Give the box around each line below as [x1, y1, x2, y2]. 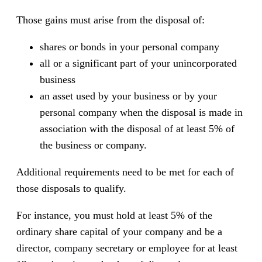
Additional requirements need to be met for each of [16, 166, 234, 178]
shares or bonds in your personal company [40, 41, 219, 53]
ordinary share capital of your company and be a [16, 226, 222, 238]
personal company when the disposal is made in [40, 106, 243, 119]
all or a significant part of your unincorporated [40, 57, 237, 70]
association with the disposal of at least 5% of [40, 123, 235, 135]
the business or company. [40, 139, 147, 151]
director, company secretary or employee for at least [16, 242, 237, 254]
